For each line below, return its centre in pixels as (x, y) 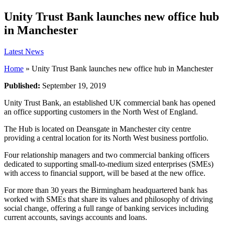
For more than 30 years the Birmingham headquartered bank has (106, 190)
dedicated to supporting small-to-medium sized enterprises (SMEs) (109, 164)
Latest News (24, 52)
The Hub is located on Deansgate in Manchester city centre (97, 129)
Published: (23, 86)
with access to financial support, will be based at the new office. (105, 173)
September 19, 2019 (74, 86)
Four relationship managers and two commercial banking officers (107, 155)
